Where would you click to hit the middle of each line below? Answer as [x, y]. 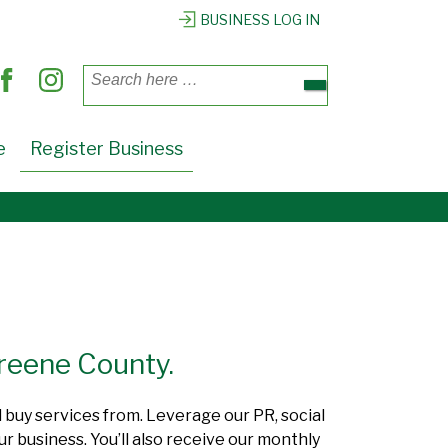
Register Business [106, 148]
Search [352, 76]
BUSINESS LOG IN [260, 19]
